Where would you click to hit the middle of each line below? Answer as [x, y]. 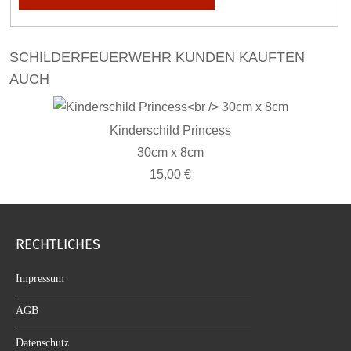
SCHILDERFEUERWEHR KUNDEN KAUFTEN [157, 57]
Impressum [40, 279]
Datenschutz [42, 343]
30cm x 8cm [170, 152]
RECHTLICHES [58, 244]
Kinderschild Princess [170, 130]
